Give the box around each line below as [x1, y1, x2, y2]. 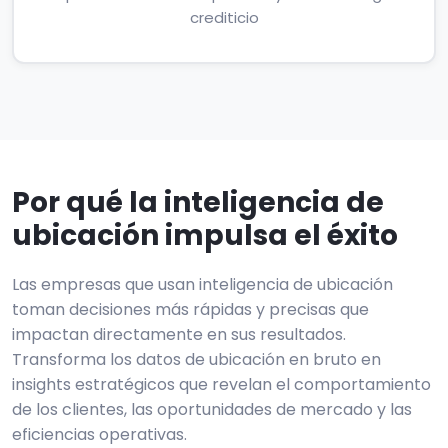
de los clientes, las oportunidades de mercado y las [12, 398, 412, 421]
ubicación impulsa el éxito [12, 216, 398, 255]
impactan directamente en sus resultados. [12, 323, 346, 346]
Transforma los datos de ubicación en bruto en [12, 348, 381, 371]
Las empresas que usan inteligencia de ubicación [12, 273, 393, 296]
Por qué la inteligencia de [12, 183, 384, 222]
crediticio [189, 7, 259, 28]
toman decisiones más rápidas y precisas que [12, 298, 369, 321]
